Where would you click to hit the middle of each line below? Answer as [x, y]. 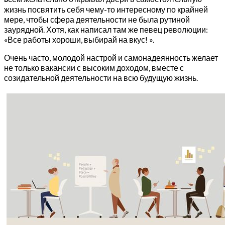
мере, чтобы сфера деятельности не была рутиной [97, 20]
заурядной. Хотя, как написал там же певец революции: [106, 30]
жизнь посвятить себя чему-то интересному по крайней [106, 10]
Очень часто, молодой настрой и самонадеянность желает [111, 58]
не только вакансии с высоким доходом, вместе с [94, 68]
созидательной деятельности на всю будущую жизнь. [101, 78]
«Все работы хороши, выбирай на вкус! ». [79, 40]
